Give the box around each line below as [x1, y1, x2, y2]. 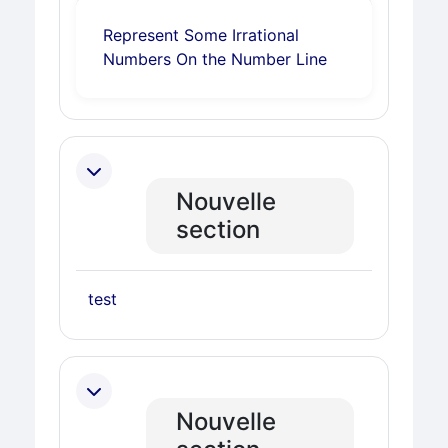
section [175, 215, 260, 244]
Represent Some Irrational [102, 25, 299, 45]
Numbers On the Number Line [102, 49, 327, 69]
